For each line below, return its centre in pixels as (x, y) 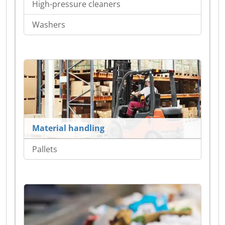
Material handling (68, 128)
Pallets (45, 149)
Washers (49, 25)
